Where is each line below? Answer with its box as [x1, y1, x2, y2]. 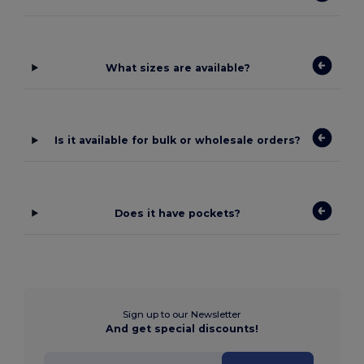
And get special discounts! [106, 322, 258, 335]
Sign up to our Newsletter [123, 308, 241, 320]
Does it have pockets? [115, 206, 241, 219]
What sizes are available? [105, 61, 250, 74]
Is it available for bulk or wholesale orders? [54, 134, 301, 147]
